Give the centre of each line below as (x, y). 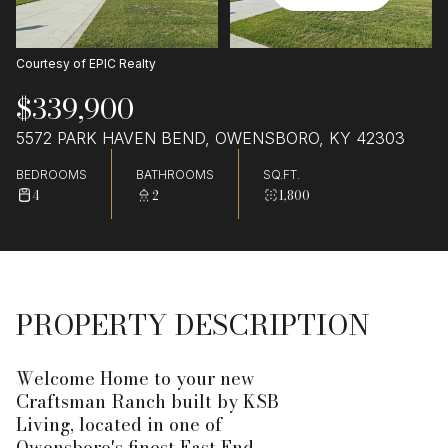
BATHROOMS (175, 174)
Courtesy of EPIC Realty (86, 63)
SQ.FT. (281, 174)
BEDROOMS (51, 174)
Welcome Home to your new (135, 378)
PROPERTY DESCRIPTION (193, 324)
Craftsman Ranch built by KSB (147, 401)
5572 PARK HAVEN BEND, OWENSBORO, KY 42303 (210, 138)
